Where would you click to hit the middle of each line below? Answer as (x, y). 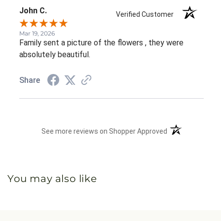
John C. (33, 10)
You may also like (52, 178)
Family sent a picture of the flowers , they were (101, 42)
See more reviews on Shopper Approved (105, 131)
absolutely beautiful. (55, 54)
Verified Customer (147, 14)
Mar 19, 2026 (37, 33)
